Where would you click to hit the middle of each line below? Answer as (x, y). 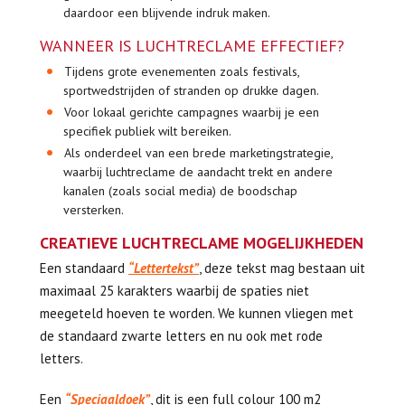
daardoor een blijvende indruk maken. (166, 13)
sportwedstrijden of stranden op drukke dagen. (191, 90)
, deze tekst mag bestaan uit (282, 268)
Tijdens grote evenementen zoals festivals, (182, 71)
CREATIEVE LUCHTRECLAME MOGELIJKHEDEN (202, 243)
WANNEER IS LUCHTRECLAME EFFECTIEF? (192, 46)
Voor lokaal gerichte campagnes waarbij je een (192, 112)
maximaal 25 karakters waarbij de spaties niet (174, 291)
